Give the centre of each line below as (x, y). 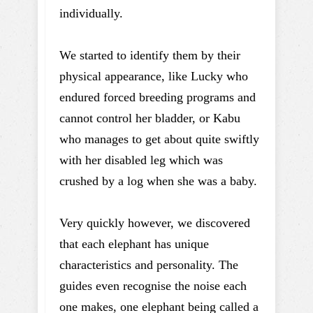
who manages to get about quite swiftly (159, 139)
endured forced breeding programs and (158, 97)
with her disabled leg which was (141, 160)
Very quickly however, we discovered (155, 223)
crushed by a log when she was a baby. (160, 181)
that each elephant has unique (134, 244)
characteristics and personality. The (149, 265)
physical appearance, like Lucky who (154, 76)
